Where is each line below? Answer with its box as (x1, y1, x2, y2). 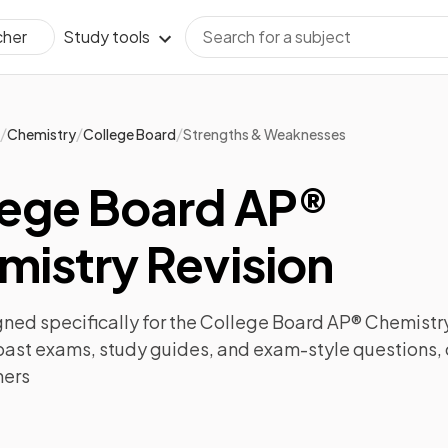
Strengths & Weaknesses (183, 124, 346, 143)
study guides (99, 337, 209, 360)
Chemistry (7, 124, 76, 143)
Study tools (63, 26, 150, 47)
